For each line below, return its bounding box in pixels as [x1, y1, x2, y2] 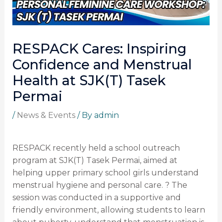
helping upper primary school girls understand [12, 167, 199, 177]
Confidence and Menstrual [12, 56, 192, 73]
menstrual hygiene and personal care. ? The [12, 180, 187, 190]
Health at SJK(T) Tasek [12, 72, 166, 89]
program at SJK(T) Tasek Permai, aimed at [12, 155, 177, 165]
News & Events [16, 111, 75, 120]
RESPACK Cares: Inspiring [12, 41, 187, 57]
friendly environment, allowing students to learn [12, 205, 205, 215]
